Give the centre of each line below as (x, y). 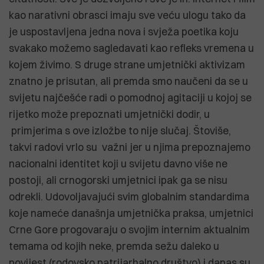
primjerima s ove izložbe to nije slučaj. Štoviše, (120, 130)
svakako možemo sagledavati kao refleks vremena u (131, 48)
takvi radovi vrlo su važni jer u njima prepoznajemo (130, 147)
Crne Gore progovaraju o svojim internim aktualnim (129, 229)
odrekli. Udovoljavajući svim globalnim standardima (129, 196)
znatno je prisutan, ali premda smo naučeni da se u (128, 81)
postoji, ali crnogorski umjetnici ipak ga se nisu (118, 180)
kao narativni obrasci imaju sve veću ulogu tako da (127, 15)
